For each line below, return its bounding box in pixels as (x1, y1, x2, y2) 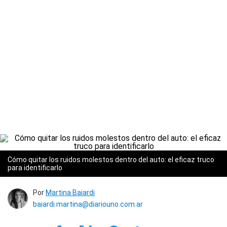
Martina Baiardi (46, 188, 95, 197)
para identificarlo (8, 164, 62, 172)
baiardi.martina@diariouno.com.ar (33, 200, 143, 208)
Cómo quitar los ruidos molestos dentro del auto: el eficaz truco (8, 156, 214, 164)
